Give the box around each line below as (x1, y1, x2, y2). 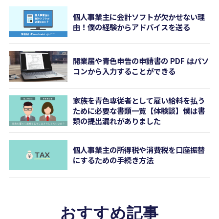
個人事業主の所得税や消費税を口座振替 (73, 144, 205, 155)
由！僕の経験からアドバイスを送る (73, 21, 191, 32)
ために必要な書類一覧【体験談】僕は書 (73, 105, 205, 116)
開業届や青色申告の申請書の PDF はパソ (73, 55, 209, 66)
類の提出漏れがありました (73, 115, 161, 126)
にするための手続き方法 (73, 154, 154, 165)
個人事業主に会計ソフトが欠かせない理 (73, 11, 205, 22)
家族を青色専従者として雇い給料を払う (73, 94, 205, 106)
